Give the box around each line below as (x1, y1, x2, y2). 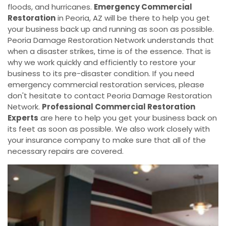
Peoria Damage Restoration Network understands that (8, 35, 214, 46)
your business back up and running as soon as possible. (8, 24, 214, 35)
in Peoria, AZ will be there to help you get (55, 13, 210, 24)
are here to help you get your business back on (38, 112, 217, 124)
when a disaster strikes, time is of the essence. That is (8, 46, 211, 57)
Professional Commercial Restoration (42, 101, 195, 112)
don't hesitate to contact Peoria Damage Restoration (8, 90, 212, 101)
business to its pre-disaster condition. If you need (8, 68, 194, 79)
